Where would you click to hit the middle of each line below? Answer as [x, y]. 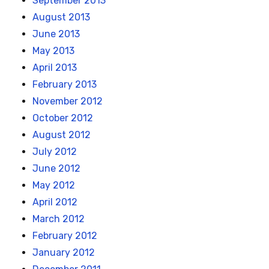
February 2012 [65, 236]
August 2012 [62, 135]
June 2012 [57, 169]
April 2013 [55, 68]
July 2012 [55, 152]
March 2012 [59, 219]
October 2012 [63, 118]
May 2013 [54, 51]
